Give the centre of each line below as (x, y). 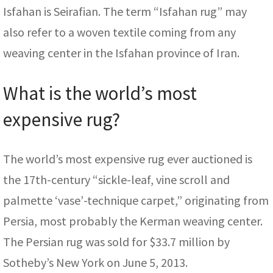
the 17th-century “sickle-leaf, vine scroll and (116, 180)
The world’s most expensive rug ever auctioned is (128, 159)
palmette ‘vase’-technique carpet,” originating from (136, 200)
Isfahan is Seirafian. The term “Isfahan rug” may (125, 12)
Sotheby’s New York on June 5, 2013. (95, 263)
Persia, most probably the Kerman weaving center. (133, 221)
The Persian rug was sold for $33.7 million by (116, 242)
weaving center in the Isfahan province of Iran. (121, 53)
